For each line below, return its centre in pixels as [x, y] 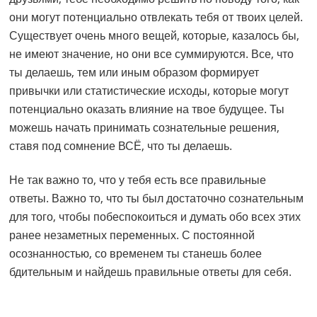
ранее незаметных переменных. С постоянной [132, 235]
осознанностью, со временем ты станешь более [136, 254]
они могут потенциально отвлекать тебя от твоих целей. [156, 17]
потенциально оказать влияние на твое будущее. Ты [147, 109]
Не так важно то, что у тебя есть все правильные [138, 180]
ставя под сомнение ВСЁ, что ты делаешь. [121, 146]
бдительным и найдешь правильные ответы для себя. [151, 272]
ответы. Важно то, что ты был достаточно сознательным [157, 198]
